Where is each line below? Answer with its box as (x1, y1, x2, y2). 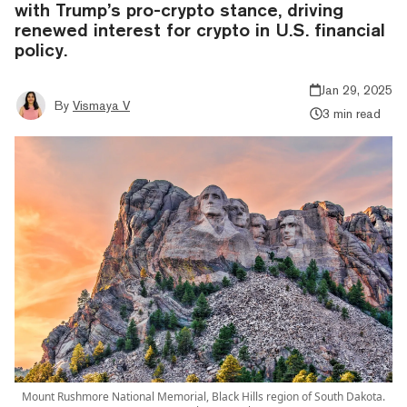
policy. (15, 38, 67, 60)
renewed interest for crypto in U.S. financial (15, 18, 385, 40)
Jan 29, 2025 (321, 82, 392, 97)
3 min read (322, 105, 381, 121)
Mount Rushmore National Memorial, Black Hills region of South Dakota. (22, 389, 385, 405)
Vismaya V (73, 97, 130, 113)
